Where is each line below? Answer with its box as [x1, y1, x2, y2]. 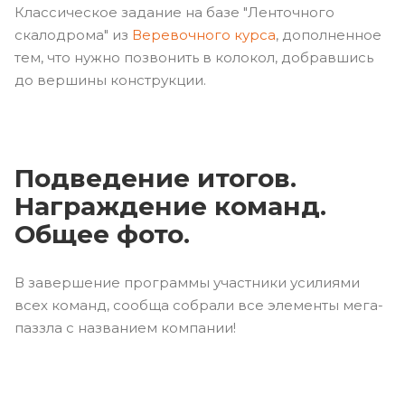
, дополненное [276, 25, 381, 43]
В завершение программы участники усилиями [14, 273, 360, 291]
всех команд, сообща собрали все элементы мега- [14, 296, 383, 314]
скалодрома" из [14, 25, 132, 43]
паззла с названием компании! [14, 318, 240, 336]
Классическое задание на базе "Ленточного [14, 3, 334, 21]
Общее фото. [14, 218, 190, 250]
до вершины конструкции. [14, 71, 206, 89]
